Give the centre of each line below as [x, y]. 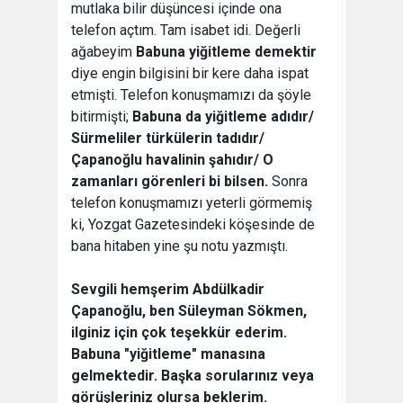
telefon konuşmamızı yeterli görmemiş [192, 203]
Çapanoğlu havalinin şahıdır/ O [172, 160]
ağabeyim [103, 52]
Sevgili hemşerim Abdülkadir [168, 289]
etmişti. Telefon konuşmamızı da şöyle [191, 95]
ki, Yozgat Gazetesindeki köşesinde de [193, 224]
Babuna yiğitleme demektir [226, 52]
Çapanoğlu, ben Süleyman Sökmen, [189, 311]
